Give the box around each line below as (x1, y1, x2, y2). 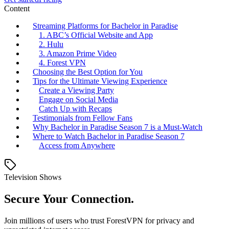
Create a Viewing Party (39, 86, 114, 95)
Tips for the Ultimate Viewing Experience (33, 77, 167, 86)
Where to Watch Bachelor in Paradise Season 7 (33, 132, 185, 141)
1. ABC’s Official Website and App (39, 31, 153, 40)
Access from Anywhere (39, 141, 115, 150)
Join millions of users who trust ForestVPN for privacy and (4, 216, 194, 225)
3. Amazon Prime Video (39, 49, 117, 58)
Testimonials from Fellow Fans (33, 113, 132, 123)
